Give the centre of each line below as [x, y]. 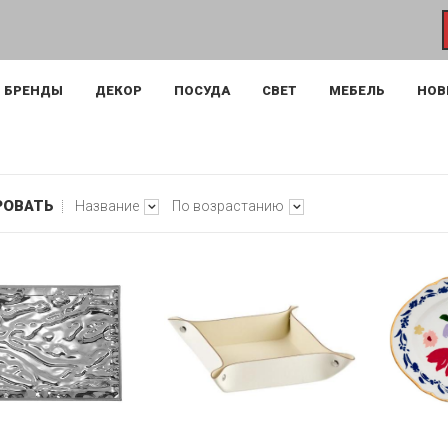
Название [107, 206]
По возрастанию [228, 206]
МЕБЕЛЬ [357, 90]
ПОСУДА [202, 90]
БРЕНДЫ [33, 90]
